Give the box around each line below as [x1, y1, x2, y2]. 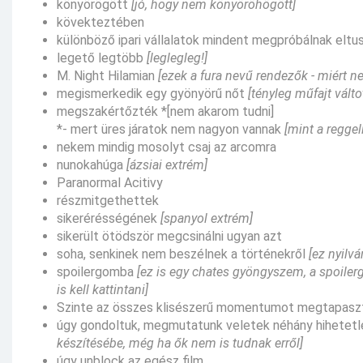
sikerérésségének [57, 210, 160, 226]
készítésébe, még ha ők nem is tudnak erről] [57, 335, 303, 351]
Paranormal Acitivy [57, 174, 163, 190]
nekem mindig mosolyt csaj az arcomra [57, 139, 276, 155]
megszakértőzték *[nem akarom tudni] [57, 103, 274, 119]
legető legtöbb [57, 49, 147, 66]
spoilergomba [57, 263, 137, 280]
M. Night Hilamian [57, 67, 158, 83]
